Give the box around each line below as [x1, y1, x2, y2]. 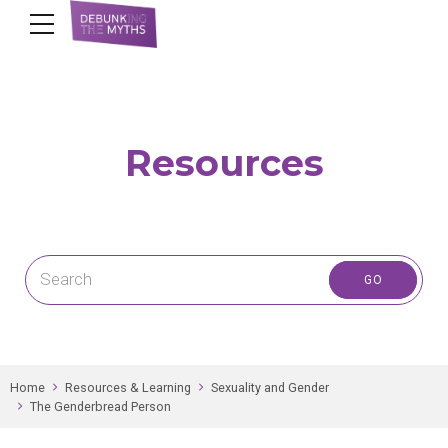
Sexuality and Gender [211, 379, 329, 395]
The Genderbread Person [30, 398, 171, 414]
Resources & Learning [65, 379, 191, 395]
